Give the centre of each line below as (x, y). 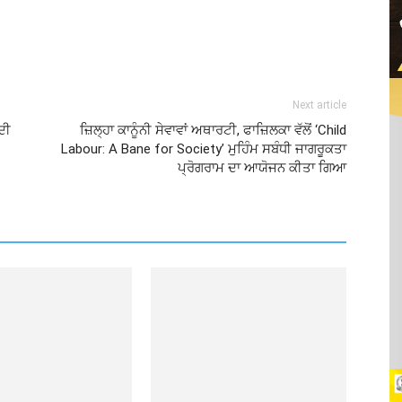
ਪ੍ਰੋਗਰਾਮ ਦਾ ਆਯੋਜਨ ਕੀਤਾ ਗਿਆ (262, 168)
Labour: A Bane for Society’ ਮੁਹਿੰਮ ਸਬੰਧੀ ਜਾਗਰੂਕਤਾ (204, 149)
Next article (319, 105)
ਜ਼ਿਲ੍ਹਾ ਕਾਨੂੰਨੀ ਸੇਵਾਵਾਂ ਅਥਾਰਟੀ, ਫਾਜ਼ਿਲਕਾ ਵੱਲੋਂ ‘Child (213, 130)
